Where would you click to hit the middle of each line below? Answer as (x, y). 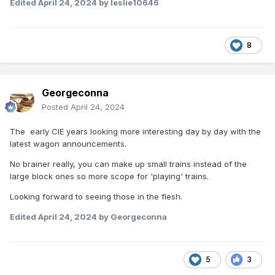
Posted (56, 107)
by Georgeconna (132, 217)
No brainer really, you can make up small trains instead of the (128, 164)
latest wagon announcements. (68, 144)
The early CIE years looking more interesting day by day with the (135, 132)
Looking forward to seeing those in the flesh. (96, 197)
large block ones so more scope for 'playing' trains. (109, 176)
